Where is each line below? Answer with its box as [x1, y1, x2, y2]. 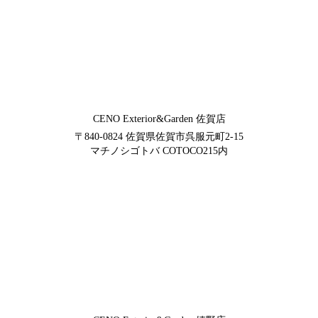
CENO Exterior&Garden [92, 113, 193, 124]
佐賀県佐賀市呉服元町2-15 [123, 131, 243, 142]
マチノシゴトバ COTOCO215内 [90, 145, 228, 156]
